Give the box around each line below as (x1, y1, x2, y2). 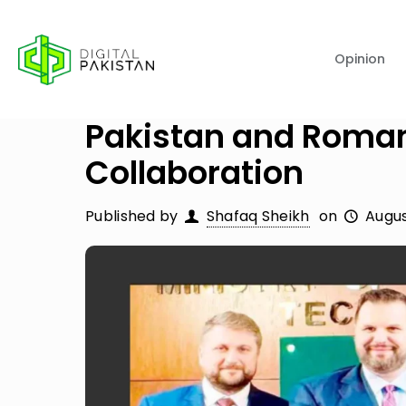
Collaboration (85, 150, 304, 195)
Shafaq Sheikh (206, 206, 310, 227)
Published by (85, 206, 179, 227)
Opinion (334, 50, 385, 68)
